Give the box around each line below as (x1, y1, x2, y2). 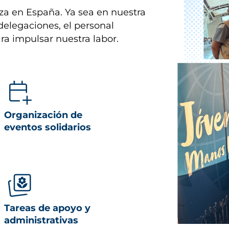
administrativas (4, 215, 78, 226)
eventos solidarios (4, 122, 91, 133)
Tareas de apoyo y (4, 202, 90, 214)
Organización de (4, 109, 82, 121)
